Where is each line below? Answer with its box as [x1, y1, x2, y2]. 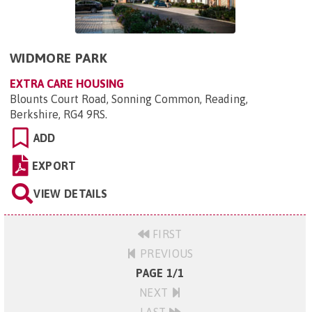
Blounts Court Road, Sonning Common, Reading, [10, 93, 248, 105]
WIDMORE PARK [10, 50, 107, 65]
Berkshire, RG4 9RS [10, 108, 105, 120]
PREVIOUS [136, 247, 194, 260]
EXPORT [31, 159, 77, 172]
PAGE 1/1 [136, 267, 185, 279]
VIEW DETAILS [33, 187, 108, 200]
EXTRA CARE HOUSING [10, 77, 124, 90]
